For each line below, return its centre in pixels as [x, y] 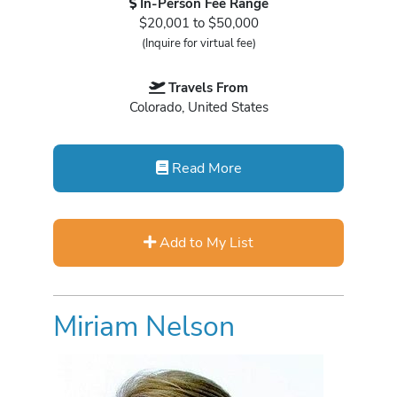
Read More [205, 168]
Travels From [208, 87]
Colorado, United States [198, 107]
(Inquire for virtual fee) [198, 44]
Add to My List [205, 243]
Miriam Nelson [144, 327]
